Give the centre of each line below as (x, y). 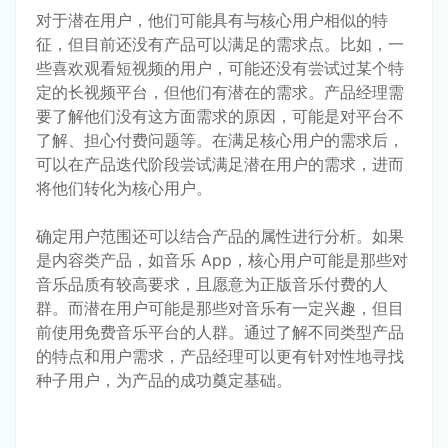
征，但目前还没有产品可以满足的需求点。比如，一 (220, 43)
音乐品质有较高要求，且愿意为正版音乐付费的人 (212, 283)
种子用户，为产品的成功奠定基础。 (164, 379)
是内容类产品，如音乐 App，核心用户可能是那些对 (222, 259)
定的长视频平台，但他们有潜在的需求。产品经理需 (220, 91)
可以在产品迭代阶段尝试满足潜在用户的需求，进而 (220, 163)
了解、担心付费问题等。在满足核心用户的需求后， (220, 139)
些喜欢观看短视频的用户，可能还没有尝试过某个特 (220, 67)
